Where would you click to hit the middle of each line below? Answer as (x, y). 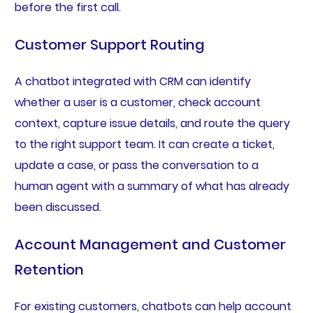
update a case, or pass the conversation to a (136, 165)
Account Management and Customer (150, 244)
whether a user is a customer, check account (137, 102)
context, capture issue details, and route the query (152, 123)
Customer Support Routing (109, 44)
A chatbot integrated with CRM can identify (132, 81)
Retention (49, 269)
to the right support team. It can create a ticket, (144, 144)
